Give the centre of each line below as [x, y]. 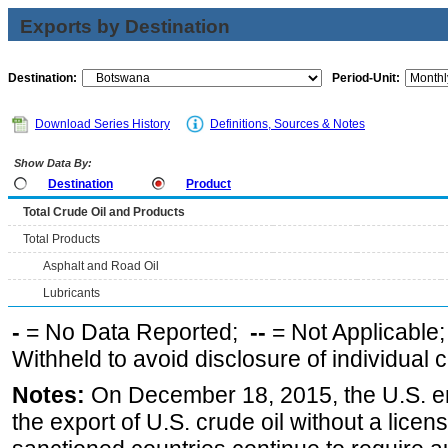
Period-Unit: [366, 78]
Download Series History [102, 124]
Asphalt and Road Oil [101, 266]
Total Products [61, 239]
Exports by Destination [125, 26]
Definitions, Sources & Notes [287, 124]
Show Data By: [51, 163]
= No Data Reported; [135, 332]
